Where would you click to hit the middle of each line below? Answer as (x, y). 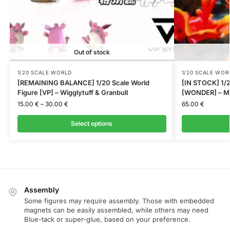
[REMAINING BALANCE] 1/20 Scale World (83, 83)
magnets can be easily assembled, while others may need (116, 210)
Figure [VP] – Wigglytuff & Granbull (72, 93)
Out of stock (92, 52)
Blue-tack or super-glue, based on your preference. (107, 219)
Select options (92, 124)
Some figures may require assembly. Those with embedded (119, 200)
